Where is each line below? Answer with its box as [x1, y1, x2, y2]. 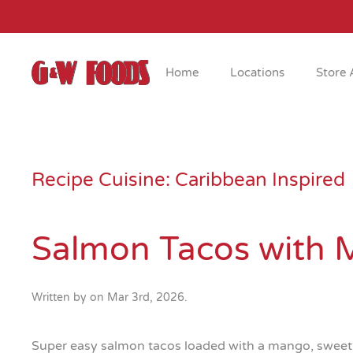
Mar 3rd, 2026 [107, 291, 184, 304]
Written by [32, 291, 90, 304]
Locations [230, 65, 284, 80]
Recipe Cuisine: [32, 169, 175, 191]
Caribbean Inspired [175, 169, 345, 191]
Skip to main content [28, 29, 153, 45]
